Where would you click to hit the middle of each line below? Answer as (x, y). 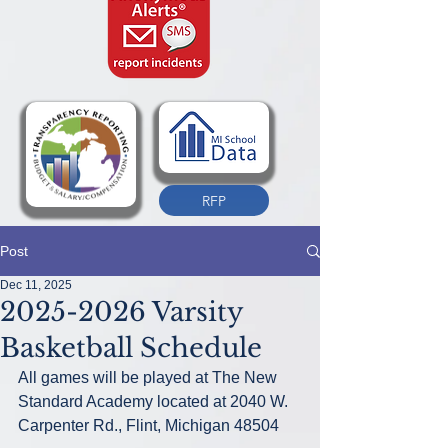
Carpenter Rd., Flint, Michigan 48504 (148, 425)
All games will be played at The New (149, 377)
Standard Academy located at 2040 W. (155, 401)
